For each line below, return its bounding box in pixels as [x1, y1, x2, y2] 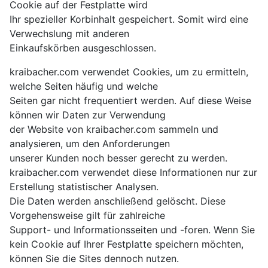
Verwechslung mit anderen [10, 28, 129, 40]
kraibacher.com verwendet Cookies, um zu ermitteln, [10, 66, 248, 78]
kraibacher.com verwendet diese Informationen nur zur [10, 166, 257, 179]
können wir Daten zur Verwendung [10, 109, 166, 121]
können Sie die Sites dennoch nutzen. [10, 252, 179, 265]
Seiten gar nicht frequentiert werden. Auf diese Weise [10, 95, 251, 107]
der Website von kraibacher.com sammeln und [10, 123, 218, 136]
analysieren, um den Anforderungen [10, 138, 170, 150]
